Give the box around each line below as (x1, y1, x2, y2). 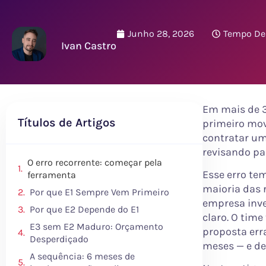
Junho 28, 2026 (128, 27, 194, 39)
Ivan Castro (61, 39, 116, 52)
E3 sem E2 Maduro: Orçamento (30, 220, 163, 232)
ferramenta (27, 169, 76, 180)
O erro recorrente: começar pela (27, 156, 162, 168)
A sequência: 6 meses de (30, 250, 135, 262)
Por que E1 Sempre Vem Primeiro (30, 186, 169, 198)
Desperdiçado (30, 233, 88, 245)
